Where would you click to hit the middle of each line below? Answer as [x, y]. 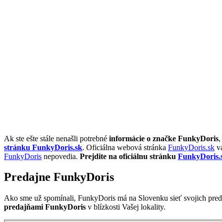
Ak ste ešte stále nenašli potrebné [56, 138]
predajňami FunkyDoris [45, 207]
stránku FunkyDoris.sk [43, 147]
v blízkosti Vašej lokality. [126, 207]
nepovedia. [61, 156]
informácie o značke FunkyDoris [164, 138]
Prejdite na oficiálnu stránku [129, 156]
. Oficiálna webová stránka [125, 147]
